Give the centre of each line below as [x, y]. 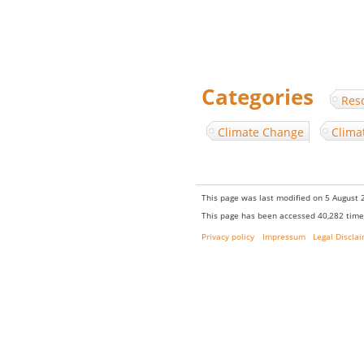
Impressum [284, 237]
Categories [257, 97]
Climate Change [261, 132]
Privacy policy [227, 237]
